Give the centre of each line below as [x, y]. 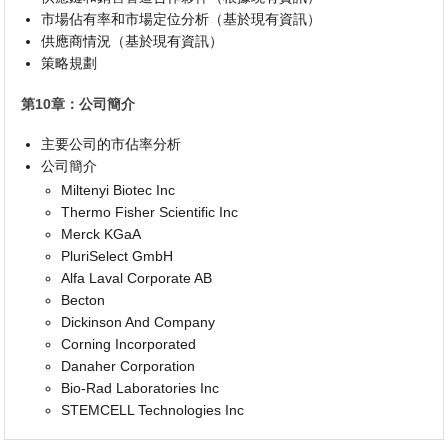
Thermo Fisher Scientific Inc [150, 212]
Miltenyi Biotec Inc [118, 190]
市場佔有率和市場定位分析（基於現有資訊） [181, 19]
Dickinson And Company [138, 322]
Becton [83, 300]
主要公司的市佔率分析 [111, 144]
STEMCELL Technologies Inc [153, 410]
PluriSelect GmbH [117, 256]
